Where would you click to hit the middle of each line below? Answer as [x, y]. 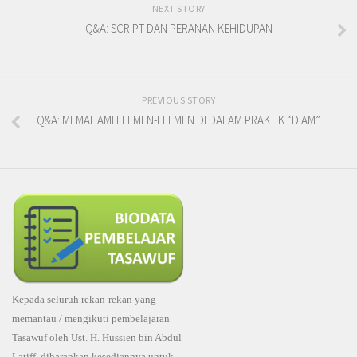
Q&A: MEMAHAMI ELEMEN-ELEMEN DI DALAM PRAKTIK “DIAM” [178, 120]
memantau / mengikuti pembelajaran [91, 319]
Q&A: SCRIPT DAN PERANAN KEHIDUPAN [178, 29]
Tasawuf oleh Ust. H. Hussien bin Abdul [97, 338]
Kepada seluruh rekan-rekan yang [84, 300]
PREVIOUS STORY [178, 100]
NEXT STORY [178, 9]
